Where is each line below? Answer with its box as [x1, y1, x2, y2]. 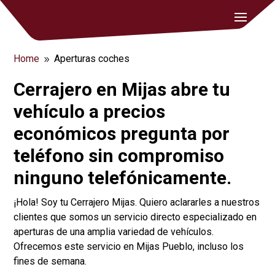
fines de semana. [14, 255, 87, 267]
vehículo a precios [14, 101, 166, 122]
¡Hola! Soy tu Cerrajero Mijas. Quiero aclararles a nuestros [14, 196, 260, 208]
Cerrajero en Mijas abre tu [14, 79, 231, 100]
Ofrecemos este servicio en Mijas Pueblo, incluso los [14, 241, 244, 252]
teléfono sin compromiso [14, 145, 225, 166]
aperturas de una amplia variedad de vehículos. [14, 226, 214, 238]
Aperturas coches [54, 53, 130, 64]
